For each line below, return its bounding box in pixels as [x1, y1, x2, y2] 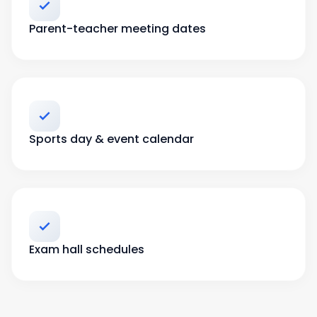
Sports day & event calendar [29, 131, 194, 147]
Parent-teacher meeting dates [29, 21, 206, 37]
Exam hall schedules [29, 241, 144, 258]
